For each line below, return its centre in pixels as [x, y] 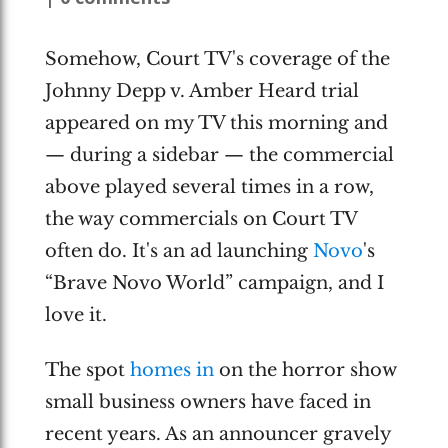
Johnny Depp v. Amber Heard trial [201, 91]
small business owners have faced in [207, 401]
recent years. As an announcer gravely [217, 433]
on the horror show [304, 369]
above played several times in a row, [209, 187]
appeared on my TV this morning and [216, 123]
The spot [87, 369]
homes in [171, 369]
